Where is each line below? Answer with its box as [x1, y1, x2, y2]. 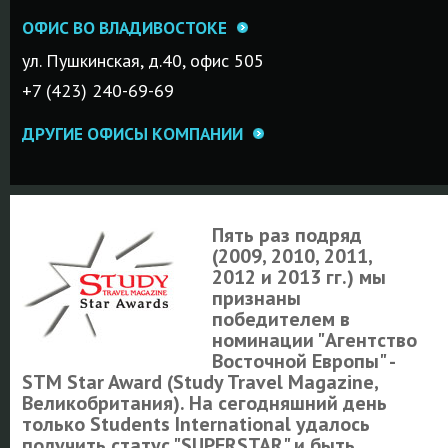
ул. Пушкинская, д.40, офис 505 [21, 49, 264, 72]
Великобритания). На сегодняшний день [21, 390, 387, 416]
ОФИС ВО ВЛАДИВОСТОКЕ [21, 16, 227, 39]
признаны [211, 285, 301, 311]
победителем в [211, 306, 350, 332]
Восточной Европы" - [211, 348, 394, 374]
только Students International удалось [21, 411, 370, 437]
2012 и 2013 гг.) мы [211, 264, 386, 290]
